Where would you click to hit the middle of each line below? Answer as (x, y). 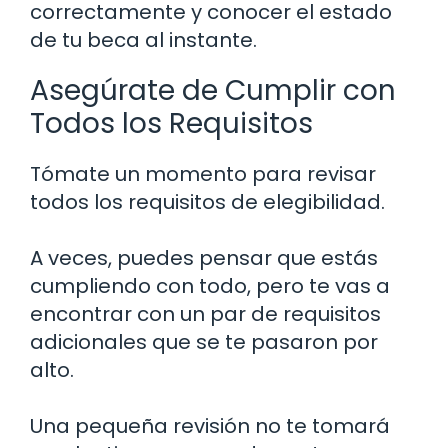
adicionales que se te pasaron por (204, 341)
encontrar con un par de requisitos (205, 313)
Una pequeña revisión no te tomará (210, 425)
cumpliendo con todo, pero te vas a (210, 285)
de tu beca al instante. (143, 39)
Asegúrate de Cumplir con (213, 90)
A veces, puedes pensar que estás (204, 257)
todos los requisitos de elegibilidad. (207, 201)
